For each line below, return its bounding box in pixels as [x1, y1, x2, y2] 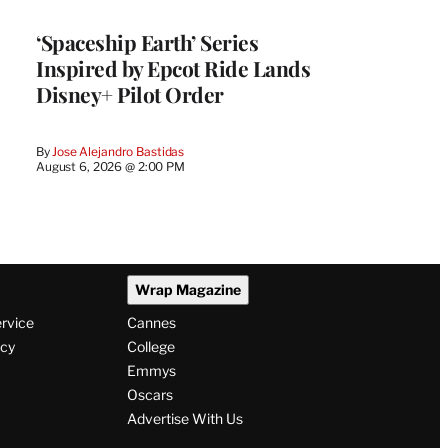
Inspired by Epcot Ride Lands [36, 53, 310, 82]
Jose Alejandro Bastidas [52, 143, 185, 159]
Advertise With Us [126, 410, 243, 428]
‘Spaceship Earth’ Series [36, 27, 258, 56]
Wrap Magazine [134, 281, 241, 299]
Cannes [126, 314, 176, 332]
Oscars [126, 386, 173, 404]
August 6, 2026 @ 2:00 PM [36, 158, 185, 174]
